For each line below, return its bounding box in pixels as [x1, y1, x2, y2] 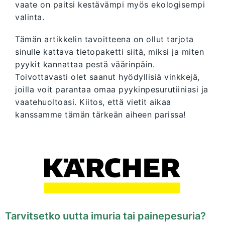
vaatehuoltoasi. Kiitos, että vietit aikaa [15, 97, 171, 107]
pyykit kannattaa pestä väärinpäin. [15, 59, 155, 70]
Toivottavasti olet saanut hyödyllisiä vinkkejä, [15, 72, 200, 82]
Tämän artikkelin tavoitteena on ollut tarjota [15, 34, 194, 45]
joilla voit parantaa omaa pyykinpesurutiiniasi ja [15, 84, 208, 95]
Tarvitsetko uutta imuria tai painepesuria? [5, 210, 206, 222]
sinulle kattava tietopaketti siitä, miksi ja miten [15, 47, 204, 57]
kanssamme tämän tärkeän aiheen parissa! [15, 109, 186, 120]
